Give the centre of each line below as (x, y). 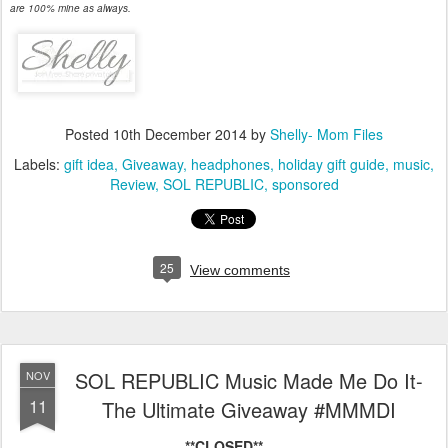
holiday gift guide (331, 164)
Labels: (39, 164)
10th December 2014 (180, 134)
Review (132, 184)
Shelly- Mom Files (326, 134)
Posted (89, 134)
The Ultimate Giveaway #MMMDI (249, 409)
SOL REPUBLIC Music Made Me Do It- (249, 380)
